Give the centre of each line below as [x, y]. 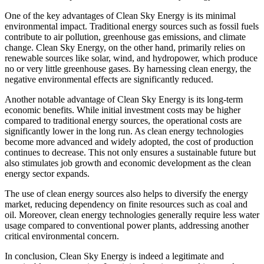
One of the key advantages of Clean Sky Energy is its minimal [120, 15]
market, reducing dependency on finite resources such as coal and [126, 204]
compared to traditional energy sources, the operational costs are [123, 120]
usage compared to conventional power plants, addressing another [127, 225]
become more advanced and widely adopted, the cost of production [129, 141]
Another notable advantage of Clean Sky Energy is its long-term [124, 99]
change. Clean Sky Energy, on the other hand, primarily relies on [125, 47]
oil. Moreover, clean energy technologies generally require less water [132, 214]
